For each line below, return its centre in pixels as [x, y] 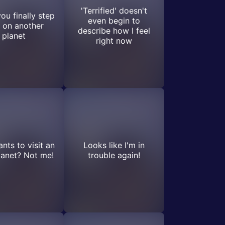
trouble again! [114, 155]
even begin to [114, 21]
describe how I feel [114, 31]
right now [114, 41]
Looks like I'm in [114, 145]
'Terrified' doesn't [114, 11]
